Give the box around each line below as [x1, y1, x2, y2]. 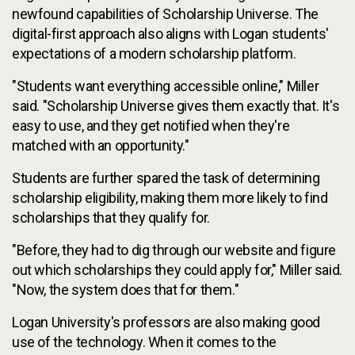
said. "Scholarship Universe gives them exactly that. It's [12, 97, 340, 114]
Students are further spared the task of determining [12, 169, 320, 186]
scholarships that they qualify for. [12, 208, 211, 226]
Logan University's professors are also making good [12, 313, 321, 330]
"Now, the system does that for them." [12, 281, 239, 298]
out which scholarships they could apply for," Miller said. [12, 261, 342, 278]
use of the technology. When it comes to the [12, 333, 277, 350]
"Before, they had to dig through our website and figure [12, 241, 337, 258]
